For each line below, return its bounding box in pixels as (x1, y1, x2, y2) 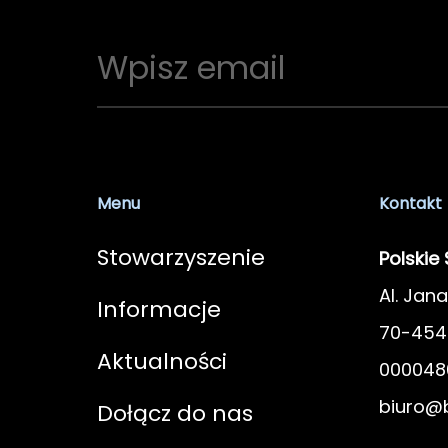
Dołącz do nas (97, 398, 253, 429)
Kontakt (379, 192, 442, 215)
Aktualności (97, 346, 227, 377)
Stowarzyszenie (97, 242, 265, 273)
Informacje (97, 294, 221, 325)
